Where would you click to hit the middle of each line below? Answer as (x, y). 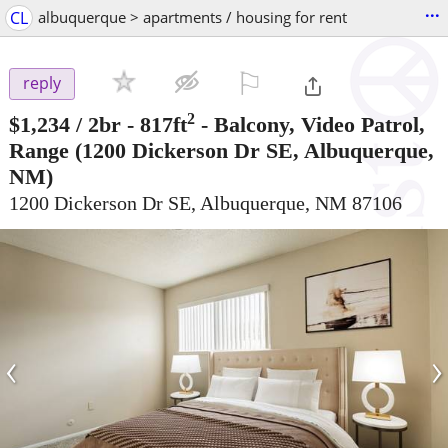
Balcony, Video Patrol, (319, 125)
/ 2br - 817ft (131, 125)
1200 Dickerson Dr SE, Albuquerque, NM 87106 (205, 203)
